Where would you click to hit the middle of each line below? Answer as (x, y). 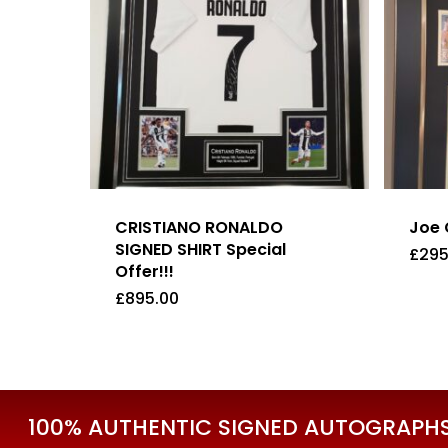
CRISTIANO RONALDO (199, 228)
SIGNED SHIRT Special (200, 250)
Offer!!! (144, 272)
